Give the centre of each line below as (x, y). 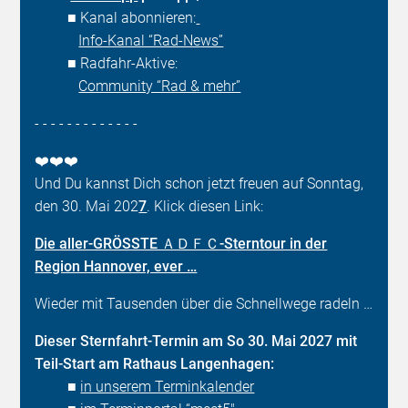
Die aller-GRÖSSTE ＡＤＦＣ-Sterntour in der (181, 244)
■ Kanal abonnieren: (116, 18)
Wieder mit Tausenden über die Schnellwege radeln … (204, 304)
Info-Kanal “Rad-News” (151, 41)
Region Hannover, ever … (116, 267)
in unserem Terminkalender (168, 387)
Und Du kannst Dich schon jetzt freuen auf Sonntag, (199, 184)
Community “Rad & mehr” (160, 87)
